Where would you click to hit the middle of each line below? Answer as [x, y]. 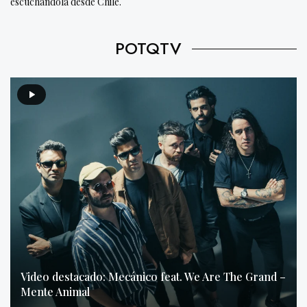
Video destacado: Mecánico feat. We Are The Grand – [153, 277]
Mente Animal [55, 292]
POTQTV [148, 49]
